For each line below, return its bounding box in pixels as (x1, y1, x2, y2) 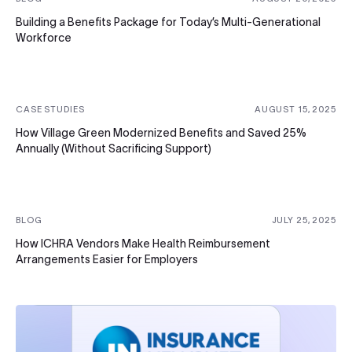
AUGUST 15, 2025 (254, 104, 336, 114)
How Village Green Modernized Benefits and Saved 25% (16, 126, 306, 139)
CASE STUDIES (16, 104, 85, 114)
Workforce (16, 31, 71, 44)
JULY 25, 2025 (271, 214, 336, 225)
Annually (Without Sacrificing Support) (16, 141, 211, 155)
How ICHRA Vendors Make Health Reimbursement (16, 236, 270, 250)
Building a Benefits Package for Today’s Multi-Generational (16, 15, 321, 28)
